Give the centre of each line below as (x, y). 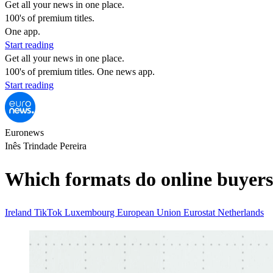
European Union (150, 212)
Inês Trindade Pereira (46, 146)
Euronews (24, 133)
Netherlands (241, 212)
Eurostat (200, 212)
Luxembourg (91, 212)
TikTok (49, 212)
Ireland (19, 212)
